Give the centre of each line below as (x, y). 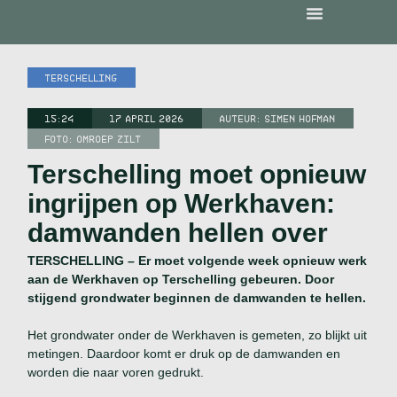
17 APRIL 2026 (148, 118)
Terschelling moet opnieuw (197, 174)
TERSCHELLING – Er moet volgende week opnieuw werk (198, 261)
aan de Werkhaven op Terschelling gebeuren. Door (181, 280)
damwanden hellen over (178, 232)
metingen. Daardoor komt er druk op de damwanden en (184, 354)
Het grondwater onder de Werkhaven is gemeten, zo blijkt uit (198, 335)
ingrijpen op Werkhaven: (182, 203)
